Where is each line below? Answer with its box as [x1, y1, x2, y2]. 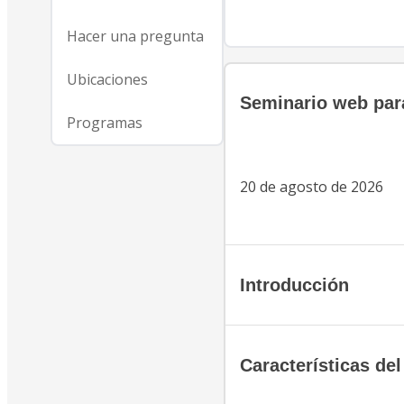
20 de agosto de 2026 [240, 177, 383, 197]
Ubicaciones [67, 69, 148, 89]
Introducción [240, 274, 349, 295]
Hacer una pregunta [67, 26, 204, 46]
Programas [67, 113, 142, 133]
